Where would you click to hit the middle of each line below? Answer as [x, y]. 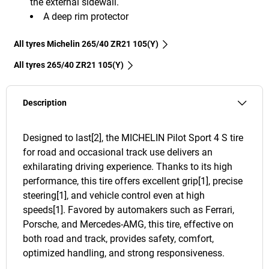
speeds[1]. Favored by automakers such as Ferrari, [128, 210]
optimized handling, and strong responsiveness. [124, 253]
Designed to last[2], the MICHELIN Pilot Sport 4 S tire [133, 138]
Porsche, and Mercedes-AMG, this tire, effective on [128, 225]
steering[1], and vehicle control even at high [114, 196]
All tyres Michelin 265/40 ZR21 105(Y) [86, 44]
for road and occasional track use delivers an [118, 153]
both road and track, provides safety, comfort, [118, 239]
